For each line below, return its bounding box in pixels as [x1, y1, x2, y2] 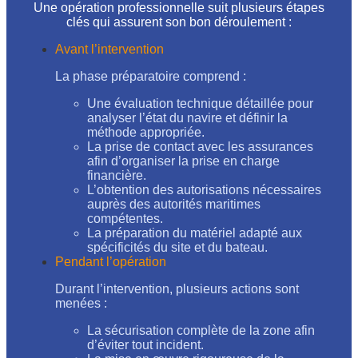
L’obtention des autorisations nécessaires [87, 182, 321, 197]
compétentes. [87, 211, 163, 225]
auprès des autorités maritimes [87, 197, 261, 211]
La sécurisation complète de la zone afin [87, 323, 315, 337]
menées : [55, 296, 107, 310]
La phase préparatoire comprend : [55, 69, 246, 83]
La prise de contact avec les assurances [87, 139, 313, 153]
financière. [87, 168, 146, 182]
